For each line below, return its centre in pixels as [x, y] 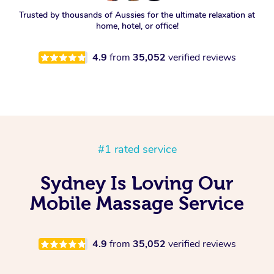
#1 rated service [137, 149]
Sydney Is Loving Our [137, 183]
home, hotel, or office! [137, 26]
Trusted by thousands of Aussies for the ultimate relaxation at [137, 15]
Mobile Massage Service [137, 203]
